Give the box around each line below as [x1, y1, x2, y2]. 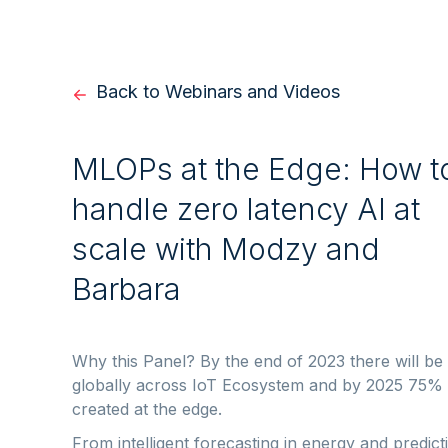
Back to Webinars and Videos [96, 81, 340, 102]
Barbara [72, 271, 181, 307]
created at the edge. [72, 399, 222, 419]
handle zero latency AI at [72, 191, 420, 227]
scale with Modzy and [72, 231, 380, 267]
